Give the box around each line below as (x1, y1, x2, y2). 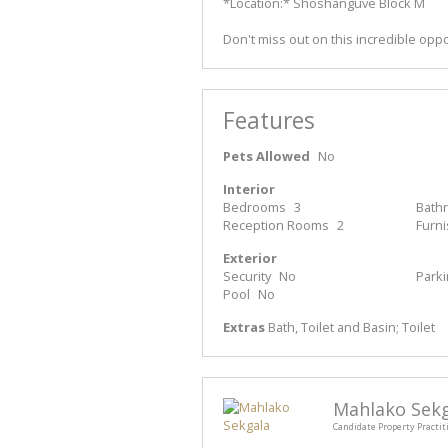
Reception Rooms (223, 216, 329, 235)
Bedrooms (223, 198, 286, 217)
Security (223, 267, 271, 286)
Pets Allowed (223, 147, 310, 166)
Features (223, 105, 315, 137)
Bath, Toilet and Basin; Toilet (265, 318, 435, 337)
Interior (223, 180, 275, 199)
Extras (223, 318, 265, 337)
